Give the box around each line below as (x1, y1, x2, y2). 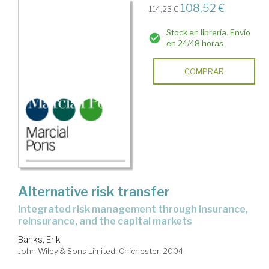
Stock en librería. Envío (166, 27, 250, 37)
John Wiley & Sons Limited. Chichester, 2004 (18, 246, 183, 256)
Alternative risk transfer (18, 184, 170, 200)
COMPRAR (184, 66, 224, 76)
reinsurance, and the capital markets (18, 216, 192, 228)
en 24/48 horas (166, 38, 223, 48)
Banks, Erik (18, 234, 61, 245)
